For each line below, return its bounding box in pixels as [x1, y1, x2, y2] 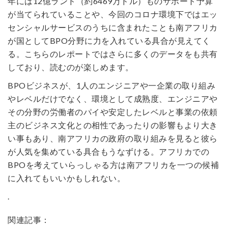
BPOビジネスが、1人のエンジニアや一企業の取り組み [8, 80, 215, 90]
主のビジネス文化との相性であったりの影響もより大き [8, 120, 218, 130]
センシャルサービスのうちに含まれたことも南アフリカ [8, 22, 218, 32]
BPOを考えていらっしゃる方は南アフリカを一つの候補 [8, 160, 219, 169]
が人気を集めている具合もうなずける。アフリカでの [8, 147, 209, 156]
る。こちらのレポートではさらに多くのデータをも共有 [8, 49, 218, 59]
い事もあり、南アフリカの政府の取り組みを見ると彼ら [8, 133, 218, 143]
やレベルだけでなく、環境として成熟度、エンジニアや [8, 94, 218, 103]
